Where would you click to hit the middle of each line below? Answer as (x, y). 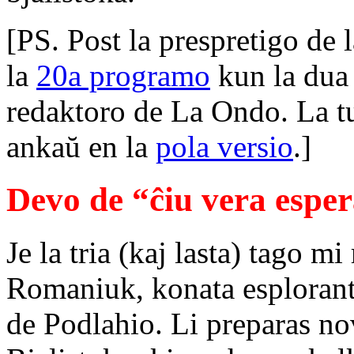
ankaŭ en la (81, 147)
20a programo (123, 76)
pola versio (224, 147)
